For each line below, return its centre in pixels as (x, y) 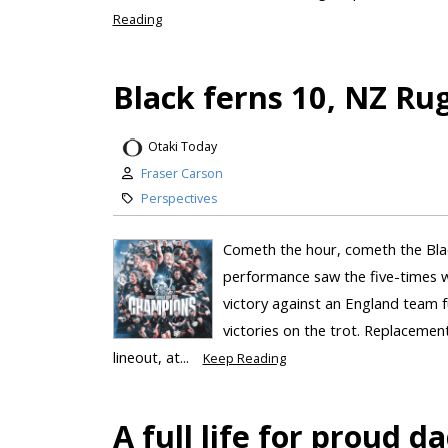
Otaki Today (182, 147)
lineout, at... (152, 356)
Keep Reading (244, 358)
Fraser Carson (181, 173)
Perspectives (178, 198)
